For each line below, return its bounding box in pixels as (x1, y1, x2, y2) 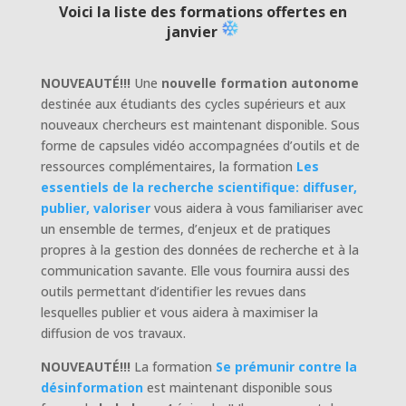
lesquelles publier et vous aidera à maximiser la (40, 303, 318, 321)
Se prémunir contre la (215, 357, 357, 375)
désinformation (40, 378, 143, 396)
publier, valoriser (40, 198, 154, 217)
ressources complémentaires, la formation (40, 157, 293, 175)
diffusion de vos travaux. (40, 324, 186, 342)
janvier (166, 21, 222, 42)
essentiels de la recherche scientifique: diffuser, (40, 178, 357, 196)
